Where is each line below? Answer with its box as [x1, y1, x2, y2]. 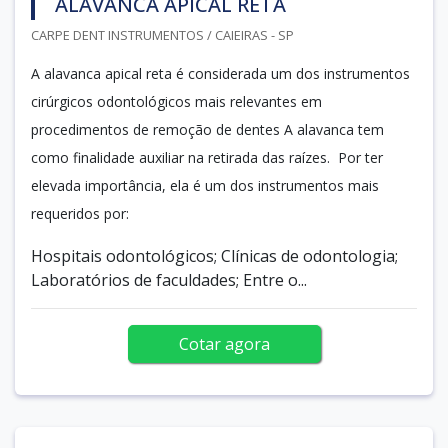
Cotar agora [178, 332, 270, 355]
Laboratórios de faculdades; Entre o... [31, 268, 307, 291]
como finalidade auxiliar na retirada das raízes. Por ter [31, 147, 383, 167]
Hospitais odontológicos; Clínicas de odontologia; [31, 244, 398, 267]
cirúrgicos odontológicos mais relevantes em [31, 91, 322, 111]
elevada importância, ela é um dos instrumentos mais [31, 175, 379, 195]
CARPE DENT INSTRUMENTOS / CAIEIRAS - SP [31, 25, 294, 44]
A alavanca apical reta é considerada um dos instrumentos [31, 63, 410, 83]
